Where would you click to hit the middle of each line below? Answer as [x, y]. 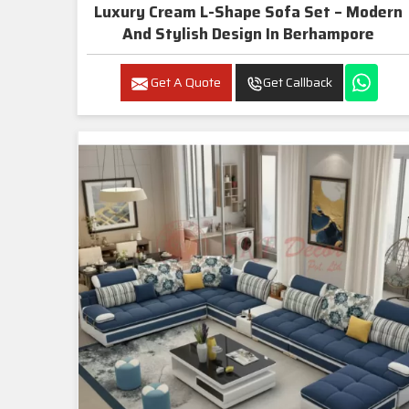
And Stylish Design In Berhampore [320, 34]
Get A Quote [185, 83]
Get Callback [298, 83]
